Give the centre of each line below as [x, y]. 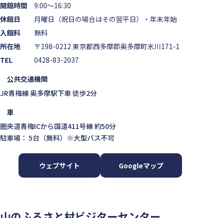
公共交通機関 [27, 79]
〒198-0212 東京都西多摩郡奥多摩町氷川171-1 [107, 46]
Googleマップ [141, 166]
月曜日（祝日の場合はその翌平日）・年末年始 [106, 19]
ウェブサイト [60, 166]
